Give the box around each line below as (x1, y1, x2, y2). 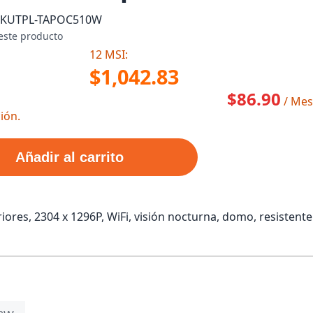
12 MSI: (89, 47, 128, 62)
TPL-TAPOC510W (15, 12, 102, 27)
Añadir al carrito (15, 150, 124, 165)
